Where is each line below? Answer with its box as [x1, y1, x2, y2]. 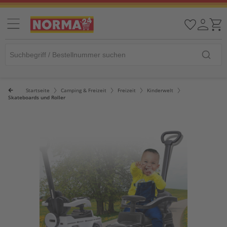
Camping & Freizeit [61, 87, 106, 94]
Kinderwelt [147, 87, 173, 94]
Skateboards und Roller [8, 94, 65, 101]
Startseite [26, 87, 50, 94]
